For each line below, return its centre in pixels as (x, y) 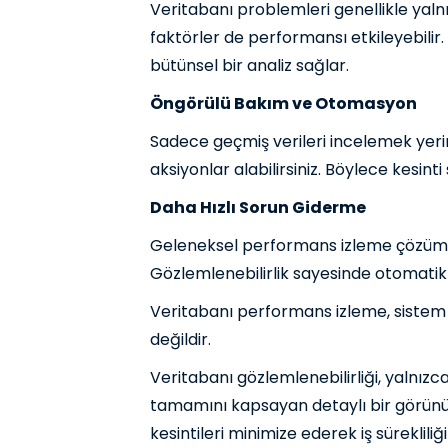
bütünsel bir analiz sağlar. (249, 66)
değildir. (180, 340)
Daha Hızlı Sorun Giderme (258, 208)
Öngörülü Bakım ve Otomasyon (283, 104)
